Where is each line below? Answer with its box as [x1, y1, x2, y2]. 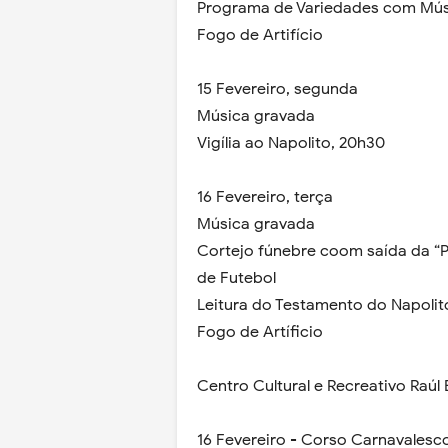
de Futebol [197, 268, 276, 288]
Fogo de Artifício [197, 25, 323, 45]
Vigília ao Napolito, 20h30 [197, 133, 385, 153]
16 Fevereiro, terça [197, 187, 333, 207]
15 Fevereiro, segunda [197, 79, 358, 99]
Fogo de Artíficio [197, 322, 323, 342]
